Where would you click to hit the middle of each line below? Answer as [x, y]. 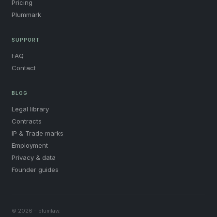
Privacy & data [34, 157]
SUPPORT [26, 40]
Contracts [27, 121]
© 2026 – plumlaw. [36, 211]
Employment [30, 145]
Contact [24, 68]
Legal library [30, 109]
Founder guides [35, 170]
